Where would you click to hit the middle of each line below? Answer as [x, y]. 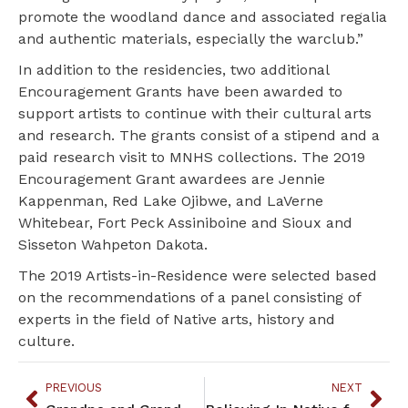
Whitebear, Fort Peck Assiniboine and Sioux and [185, 222]
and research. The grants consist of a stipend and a [199, 135]
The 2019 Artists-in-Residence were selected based [198, 275]
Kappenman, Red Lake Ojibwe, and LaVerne [171, 200]
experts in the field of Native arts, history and [177, 319]
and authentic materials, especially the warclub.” [191, 38]
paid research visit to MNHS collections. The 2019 [192, 157]
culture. [46, 341]
